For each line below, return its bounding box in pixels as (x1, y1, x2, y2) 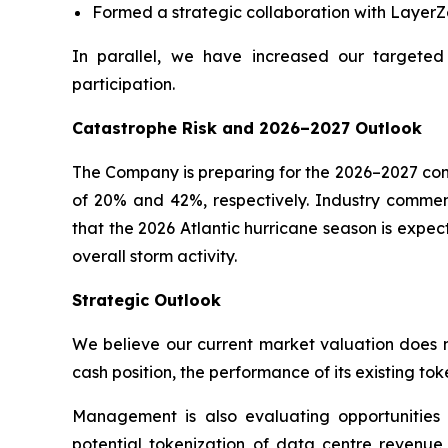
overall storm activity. (72, 246, 237, 266)
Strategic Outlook (72, 290, 221, 310)
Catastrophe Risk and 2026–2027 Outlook (72, 118, 422, 138)
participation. (72, 74, 175, 94)
